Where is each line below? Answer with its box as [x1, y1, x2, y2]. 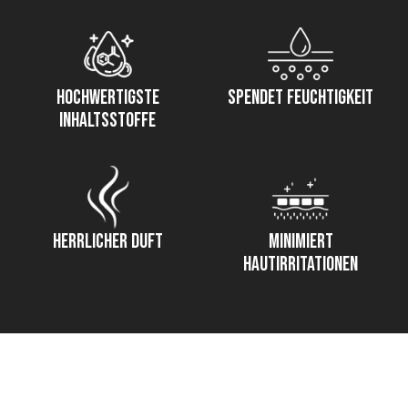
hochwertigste [56, 86, 159, 111]
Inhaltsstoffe [59, 108, 156, 134]
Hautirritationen [243, 252, 358, 278]
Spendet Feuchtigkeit [228, 86, 373, 111]
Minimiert [268, 229, 333, 255]
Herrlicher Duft [52, 229, 163, 255]
